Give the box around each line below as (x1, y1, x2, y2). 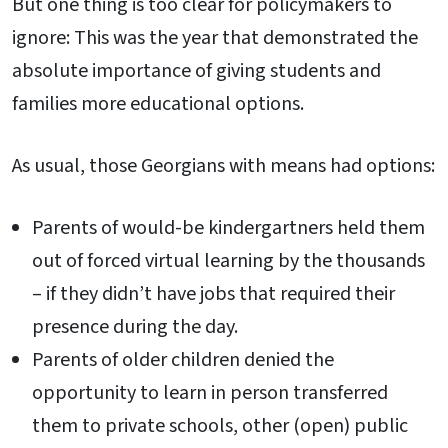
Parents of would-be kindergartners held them (32, 213, 425, 242)
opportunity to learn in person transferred (32, 378, 388, 407)
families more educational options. (12, 90, 304, 119)
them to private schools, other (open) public (32, 411, 408, 440)
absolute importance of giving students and (12, 57, 381, 86)
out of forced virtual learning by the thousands (32, 246, 425, 275)
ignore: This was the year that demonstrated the (12, 24, 418, 53)
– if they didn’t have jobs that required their (32, 279, 395, 308)
